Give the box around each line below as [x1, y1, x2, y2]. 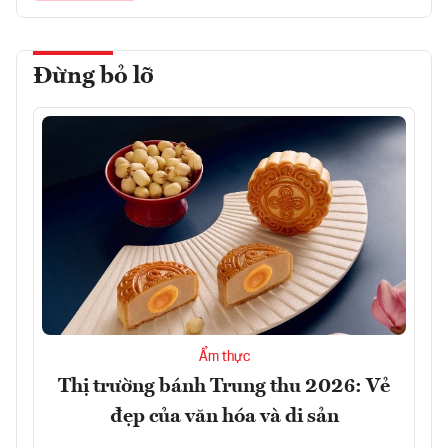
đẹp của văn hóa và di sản [109, 406, 339, 427]
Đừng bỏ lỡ [33, 65, 154, 90]
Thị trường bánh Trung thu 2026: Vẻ [58, 376, 390, 397]
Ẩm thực [198, 349, 250, 364]
